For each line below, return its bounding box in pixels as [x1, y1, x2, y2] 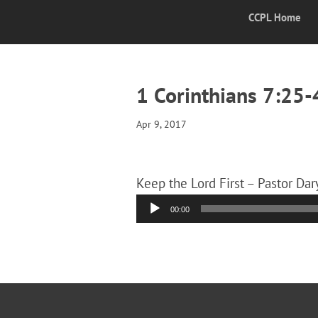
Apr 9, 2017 [136, 118, 187, 131]
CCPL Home [248, 10, 301, 24]
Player [136, 219, 172, 236]
